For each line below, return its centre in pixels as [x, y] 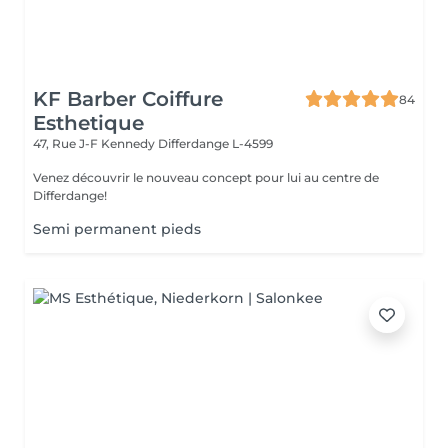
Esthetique [88, 123]
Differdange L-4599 [215, 143]
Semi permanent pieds [117, 229]
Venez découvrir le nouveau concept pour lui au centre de [206, 177]
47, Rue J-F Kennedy [95, 143]
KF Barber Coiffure [128, 99]
